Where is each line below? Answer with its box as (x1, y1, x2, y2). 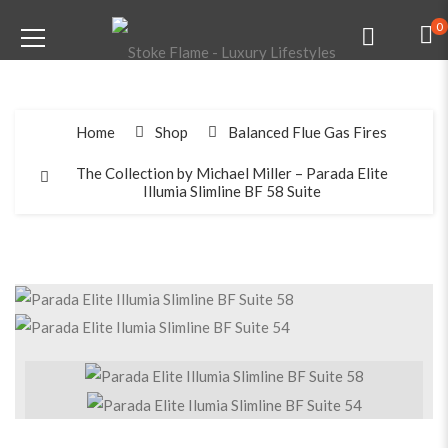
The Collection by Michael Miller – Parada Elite (75, 164, 388, 182)
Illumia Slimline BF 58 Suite (142, 182, 321, 200)
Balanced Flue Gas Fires (228, 123, 387, 141)
